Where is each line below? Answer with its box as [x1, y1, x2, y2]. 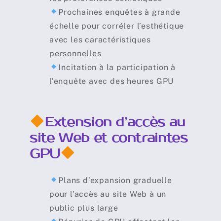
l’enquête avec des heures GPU [49, 76, 174, 86]
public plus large [49, 203, 118, 213]
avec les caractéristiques [49, 35, 151, 44]
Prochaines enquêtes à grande [58, 7, 181, 17]
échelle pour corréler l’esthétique [49, 21, 184, 31]
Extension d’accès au [45, 113, 185, 131]
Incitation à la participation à [58, 62, 176, 72]
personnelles [49, 48, 102, 58]
